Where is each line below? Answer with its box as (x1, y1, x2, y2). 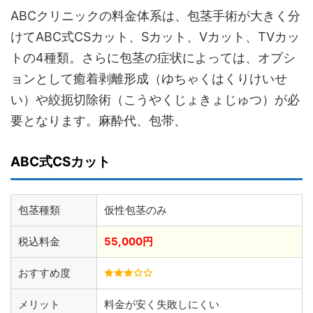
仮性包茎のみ (104, 203, 167, 217)
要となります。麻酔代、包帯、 (10, 113, 187, 129)
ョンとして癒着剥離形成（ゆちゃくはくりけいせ (10, 71, 287, 87)
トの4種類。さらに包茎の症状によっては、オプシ (10, 50, 296, 66)
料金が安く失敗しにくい (104, 298, 219, 312)
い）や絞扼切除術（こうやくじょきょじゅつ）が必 (10, 92, 300, 108)
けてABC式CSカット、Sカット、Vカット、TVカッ (10, 29, 300, 45)
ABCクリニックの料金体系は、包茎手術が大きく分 (10, 8, 300, 24)
